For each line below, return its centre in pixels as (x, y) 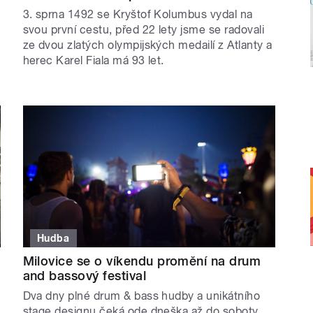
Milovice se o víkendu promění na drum (142, 261)
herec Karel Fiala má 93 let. (95, 60)
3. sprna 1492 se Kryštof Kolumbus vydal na (138, 14)
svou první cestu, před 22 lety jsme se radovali (144, 29)
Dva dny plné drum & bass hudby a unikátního (141, 296)
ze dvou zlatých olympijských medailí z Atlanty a (147, 45)
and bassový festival (85, 276)
